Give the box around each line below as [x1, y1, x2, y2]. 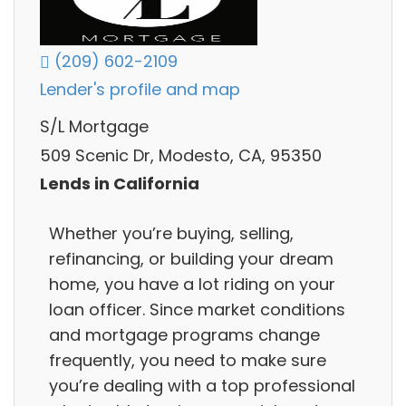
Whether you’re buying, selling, [49, 221, 294, 245]
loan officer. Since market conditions [49, 297, 345, 321]
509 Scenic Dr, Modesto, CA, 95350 [40, 143, 322, 167]
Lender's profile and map [40, 78, 240, 101]
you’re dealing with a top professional [49, 373, 355, 397]
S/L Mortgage [40, 115, 149, 139]
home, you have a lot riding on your [49, 272, 335, 295]
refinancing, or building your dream [49, 246, 333, 270]
